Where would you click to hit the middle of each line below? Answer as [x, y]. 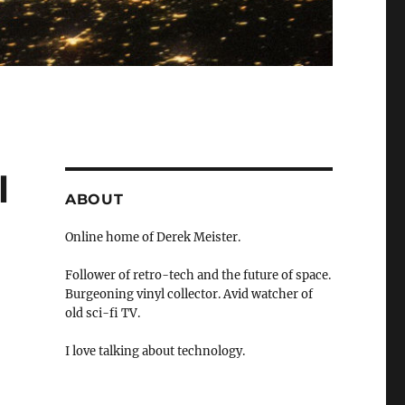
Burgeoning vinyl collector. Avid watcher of [188, 295]
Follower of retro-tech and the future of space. [198, 276]
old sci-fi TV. [102, 314]
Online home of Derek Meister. [152, 238]
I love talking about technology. [155, 352]
